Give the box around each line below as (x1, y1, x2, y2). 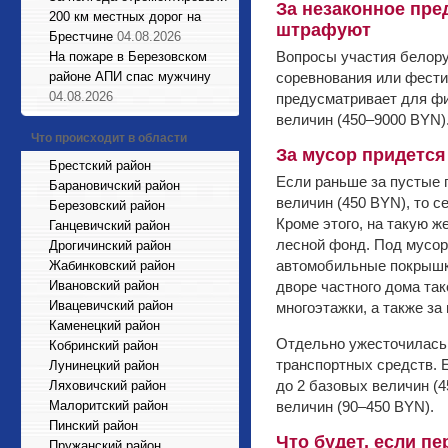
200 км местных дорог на (49, 9, 201, 24)
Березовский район (49, 198, 165, 213)
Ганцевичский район (49, 218, 170, 233)
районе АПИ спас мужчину (49, 69, 211, 84)
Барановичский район (49, 178, 180, 193)
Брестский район (49, 158, 151, 173)
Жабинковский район (49, 258, 175, 273)
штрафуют (276, 20, 371, 40)
